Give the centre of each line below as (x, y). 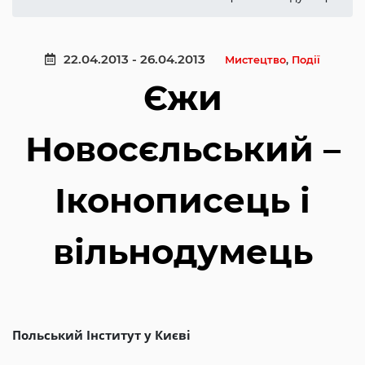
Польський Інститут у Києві (101, 335)
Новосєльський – (182, 149)
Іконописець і (182, 200)
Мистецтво (255, 60)
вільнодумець (182, 252)
